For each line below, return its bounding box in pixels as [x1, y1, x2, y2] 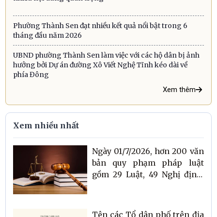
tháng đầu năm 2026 [13, 31, 82, 40]
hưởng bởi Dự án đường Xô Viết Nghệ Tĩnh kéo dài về [13, 61, 188, 70]
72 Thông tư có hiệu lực [92, 181, 183, 191]
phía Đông [13, 70, 49, 79]
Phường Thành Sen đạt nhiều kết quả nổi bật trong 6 [13, 21, 188, 31]
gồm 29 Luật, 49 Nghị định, [92, 169, 204, 179]
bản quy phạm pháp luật [92, 157, 204, 168]
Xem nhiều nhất [13, 121, 79, 131]
